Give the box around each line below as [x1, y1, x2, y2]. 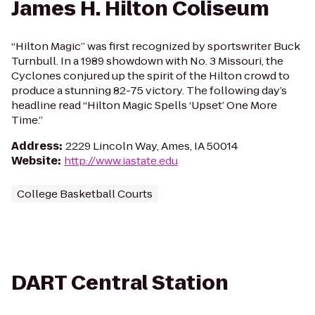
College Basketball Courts [17, 186, 153, 201]
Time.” [11, 112, 43, 127]
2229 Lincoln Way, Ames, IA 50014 [65, 139, 238, 153]
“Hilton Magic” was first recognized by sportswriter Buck [11, 39, 300, 53]
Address [11, 139, 59, 153]
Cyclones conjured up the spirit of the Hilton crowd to [11, 68, 290, 83]
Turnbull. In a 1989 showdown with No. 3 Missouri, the [11, 53, 283, 68]
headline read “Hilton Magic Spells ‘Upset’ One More [11, 98, 277, 112]
